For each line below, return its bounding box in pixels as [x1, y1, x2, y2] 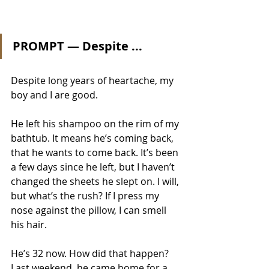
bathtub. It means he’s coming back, [11, 131, 176, 145]
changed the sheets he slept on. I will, [11, 175, 181, 188]
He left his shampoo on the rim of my [11, 117, 181, 130]
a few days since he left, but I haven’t [11, 160, 177, 174]
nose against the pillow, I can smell [11, 204, 169, 217]
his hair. [11, 218, 49, 231]
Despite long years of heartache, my [11, 74, 176, 87]
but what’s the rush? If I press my [11, 189, 162, 202]
